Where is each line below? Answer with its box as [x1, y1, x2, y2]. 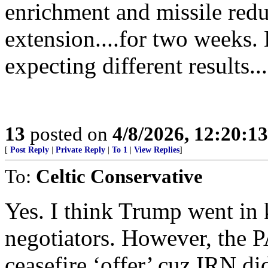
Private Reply [56, 145, 105, 154]
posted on [25, 123, 112, 145]
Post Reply [10, 145, 49, 154]
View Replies [134, 145, 179, 154]
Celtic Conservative [36, 165, 203, 187]
